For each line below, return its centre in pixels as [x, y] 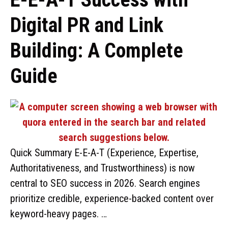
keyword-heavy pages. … [59, 214]
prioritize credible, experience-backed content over [112, 198]
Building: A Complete [97, 51]
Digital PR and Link [87, 25]
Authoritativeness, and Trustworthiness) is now [103, 168]
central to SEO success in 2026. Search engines [105, 183]
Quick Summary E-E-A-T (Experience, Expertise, [104, 153]
